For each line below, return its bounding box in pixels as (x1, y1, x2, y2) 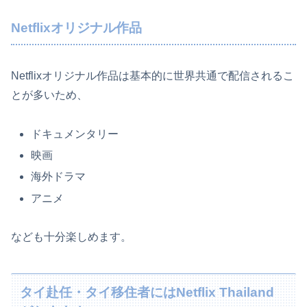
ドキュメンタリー (31, 128, 119, 140)
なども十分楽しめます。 (11, 231, 132, 243)
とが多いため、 (11, 89, 88, 101)
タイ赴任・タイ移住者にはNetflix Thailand (20, 285, 275, 300)
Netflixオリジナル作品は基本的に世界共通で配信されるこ (11, 70, 294, 82)
